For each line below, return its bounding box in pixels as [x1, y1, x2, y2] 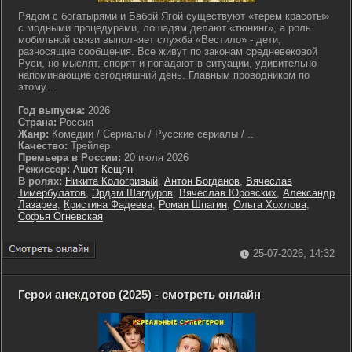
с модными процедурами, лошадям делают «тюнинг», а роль [18, 22, 311, 34]
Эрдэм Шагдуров [92, 187, 173, 199]
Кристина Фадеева [64, 199, 152, 211]
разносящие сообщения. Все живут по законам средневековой [18, 46, 317, 57]
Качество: [18, 140, 68, 152]
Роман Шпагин [159, 199, 227, 211]
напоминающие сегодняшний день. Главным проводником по [18, 69, 310, 81]
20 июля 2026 [121, 152, 189, 163]
